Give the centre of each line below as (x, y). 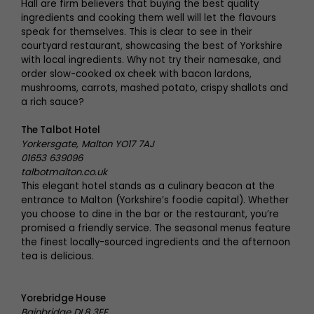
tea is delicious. (57, 256)
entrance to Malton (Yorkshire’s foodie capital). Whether (155, 200)
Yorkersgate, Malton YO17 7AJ (88, 144)
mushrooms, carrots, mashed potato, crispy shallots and (155, 88)
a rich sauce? (53, 102)
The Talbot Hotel (62, 130)
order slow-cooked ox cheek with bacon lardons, (136, 74)
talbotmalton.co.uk (64, 172)
